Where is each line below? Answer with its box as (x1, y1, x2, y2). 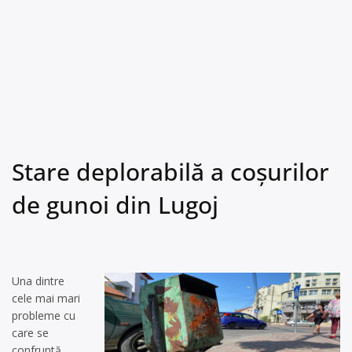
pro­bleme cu (12, 308, 75, 323)
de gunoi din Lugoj (12, 189, 218, 221)
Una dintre (12, 273, 64, 288)
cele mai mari (12, 291, 80, 306)
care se (12, 325, 49, 340)
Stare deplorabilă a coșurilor (12, 156, 329, 188)
